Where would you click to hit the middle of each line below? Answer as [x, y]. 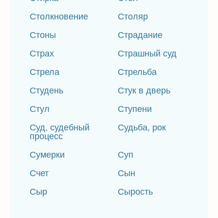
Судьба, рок [142, 127]
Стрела [45, 72]
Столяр [133, 17]
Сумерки [47, 155]
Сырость [136, 192]
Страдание [140, 35]
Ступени [135, 109]
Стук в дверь [144, 91]
